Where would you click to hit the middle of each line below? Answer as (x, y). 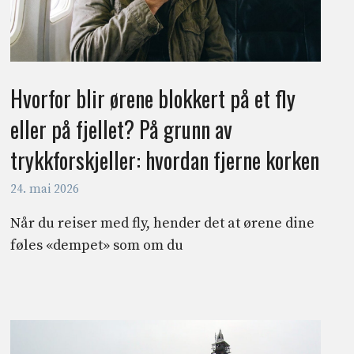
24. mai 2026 (44, 190)
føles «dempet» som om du (96, 246)
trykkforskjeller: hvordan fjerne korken (164, 160)
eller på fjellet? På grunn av (121, 129)
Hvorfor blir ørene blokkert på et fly (153, 98)
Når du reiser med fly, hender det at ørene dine (162, 224)
